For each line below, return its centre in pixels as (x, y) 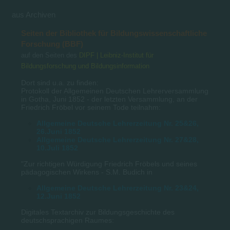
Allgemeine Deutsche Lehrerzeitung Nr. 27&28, (118, 139)
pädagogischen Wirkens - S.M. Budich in (87, 172)
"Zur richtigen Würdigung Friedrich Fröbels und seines (109, 164)
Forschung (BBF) (52, 44)
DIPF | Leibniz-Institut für (117, 55)
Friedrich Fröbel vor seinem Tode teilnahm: (91, 107)
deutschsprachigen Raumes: (68, 220)
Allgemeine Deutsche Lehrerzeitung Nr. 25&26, (118, 123)
